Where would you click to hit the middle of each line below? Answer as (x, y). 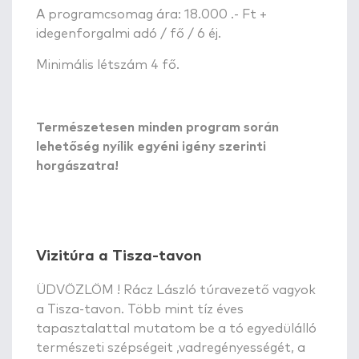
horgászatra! (77, 165)
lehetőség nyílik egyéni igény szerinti (151, 146)
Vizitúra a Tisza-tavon (119, 256)
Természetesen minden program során (157, 127)
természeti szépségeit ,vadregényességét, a (171, 347)
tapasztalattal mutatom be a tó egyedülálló (176, 328)
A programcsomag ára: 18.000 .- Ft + (151, 14)
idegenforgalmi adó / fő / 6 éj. (129, 33)
